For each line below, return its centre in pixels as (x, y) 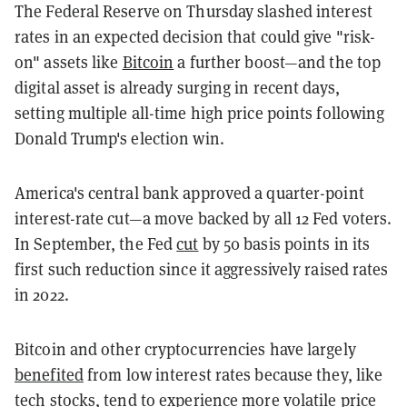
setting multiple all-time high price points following (200, 112)
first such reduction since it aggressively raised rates (202, 268)
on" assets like (69, 61)
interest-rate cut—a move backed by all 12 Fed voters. (203, 218)
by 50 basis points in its (284, 243)
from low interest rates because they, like (233, 374)
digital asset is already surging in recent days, (177, 87)
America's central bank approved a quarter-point (189, 192)
